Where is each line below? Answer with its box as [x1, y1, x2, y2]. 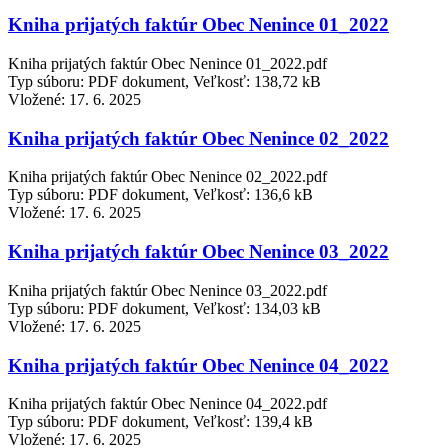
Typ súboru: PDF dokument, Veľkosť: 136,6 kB [8, 186, 313, 204]
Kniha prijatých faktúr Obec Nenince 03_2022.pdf [8, 281, 327, 299]
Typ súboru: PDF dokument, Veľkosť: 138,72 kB [8, 73, 321, 90]
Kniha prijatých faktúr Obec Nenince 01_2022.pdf [8, 55, 327, 72]
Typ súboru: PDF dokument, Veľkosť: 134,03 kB [8, 299, 321, 317]
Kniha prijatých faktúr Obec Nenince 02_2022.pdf [8, 168, 327, 186]
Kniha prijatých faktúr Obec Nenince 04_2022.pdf [8, 395, 327, 413]
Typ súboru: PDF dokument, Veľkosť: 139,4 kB [8, 413, 313, 431]
